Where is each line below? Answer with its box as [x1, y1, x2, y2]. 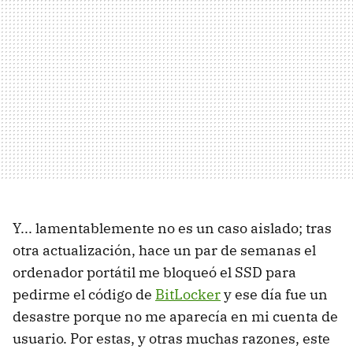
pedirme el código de [13, 285, 155, 304]
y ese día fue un [221, 285, 328, 304]
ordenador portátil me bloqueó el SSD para [13, 263, 296, 282]
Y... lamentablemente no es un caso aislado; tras [13, 219, 332, 238]
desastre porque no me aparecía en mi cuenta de [13, 307, 338, 326]
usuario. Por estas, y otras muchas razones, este [13, 329, 330, 348]
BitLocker [155, 285, 221, 304]
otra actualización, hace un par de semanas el [13, 241, 316, 260]
